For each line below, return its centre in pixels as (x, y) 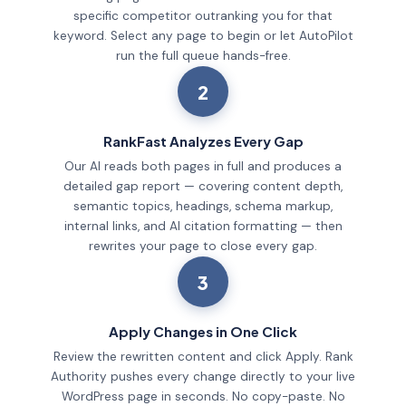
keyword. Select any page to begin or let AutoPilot (203, 36)
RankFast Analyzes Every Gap (203, 141)
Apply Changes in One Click (203, 332)
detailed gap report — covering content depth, (203, 187)
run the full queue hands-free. (203, 56)
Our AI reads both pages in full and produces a (203, 167)
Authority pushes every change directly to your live (203, 377)
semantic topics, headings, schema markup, (203, 207)
